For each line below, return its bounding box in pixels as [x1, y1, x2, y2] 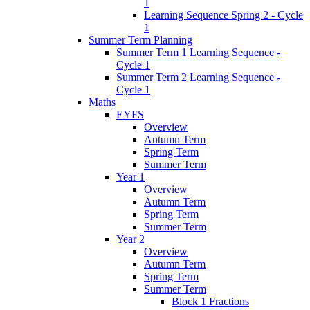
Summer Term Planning [89, 34, 192, 46]
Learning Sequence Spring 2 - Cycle [144, 9, 303, 21]
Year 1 [116, 171, 145, 183]
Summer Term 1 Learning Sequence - [116, 46, 280, 59]
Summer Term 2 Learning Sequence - [116, 71, 280, 84]
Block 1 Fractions [172, 295, 249, 308]
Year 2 [116, 233, 145, 246]
